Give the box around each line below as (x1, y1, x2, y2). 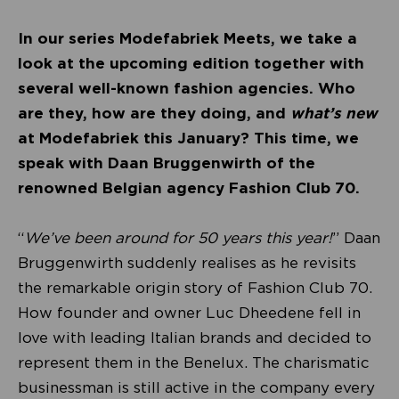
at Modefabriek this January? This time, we (18, 128, 359, 147)
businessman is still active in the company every (18, 378, 375, 396)
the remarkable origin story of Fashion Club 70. (18, 278, 372, 297)
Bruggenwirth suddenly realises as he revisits (18, 253, 356, 272)
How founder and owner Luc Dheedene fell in (18, 303, 361, 322)
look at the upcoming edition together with (18, 53, 364, 72)
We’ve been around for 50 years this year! (24, 228, 332, 247)
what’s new (290, 103, 378, 122)
